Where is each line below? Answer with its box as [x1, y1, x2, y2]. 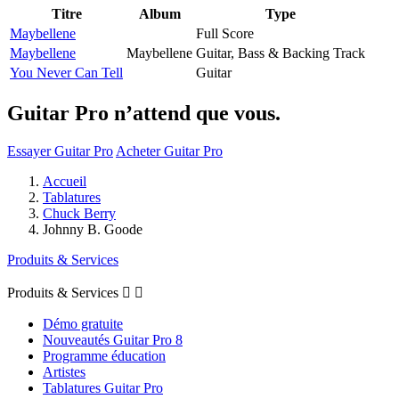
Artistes [43, 363, 85, 379]
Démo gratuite [43, 315, 123, 331]
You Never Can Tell [10, 64, 123, 80]
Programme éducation [43, 347, 166, 363]
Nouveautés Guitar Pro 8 [43, 331, 183, 347]
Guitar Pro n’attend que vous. [7, 101, 281, 125]
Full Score [196, 25, 254, 41]
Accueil [43, 173, 86, 189]
